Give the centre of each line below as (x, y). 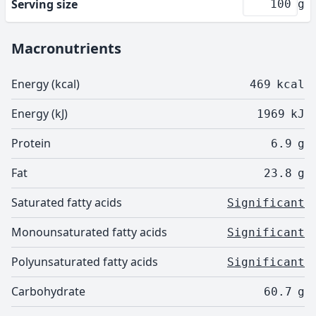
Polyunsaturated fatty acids (85, 262)
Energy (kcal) (45, 84)
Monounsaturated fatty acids (89, 232)
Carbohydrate (48, 291)
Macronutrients (66, 48)
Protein (31, 143)
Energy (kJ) (39, 114)
